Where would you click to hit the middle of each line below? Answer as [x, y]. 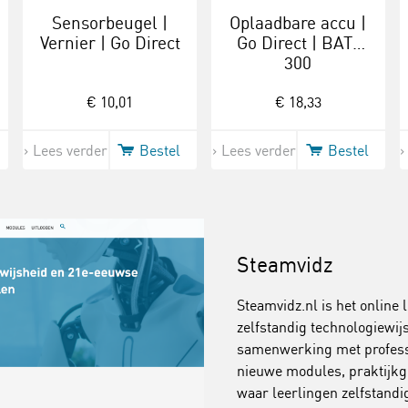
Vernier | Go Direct [110, 43]
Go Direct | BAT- [298, 43]
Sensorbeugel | [110, 23]
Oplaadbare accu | [298, 23]
